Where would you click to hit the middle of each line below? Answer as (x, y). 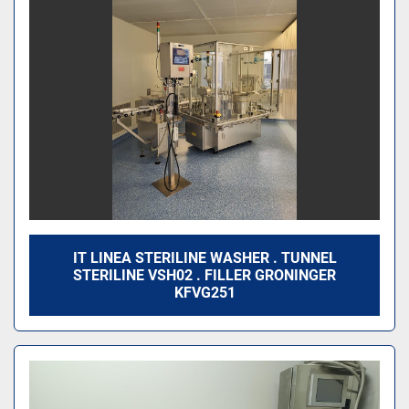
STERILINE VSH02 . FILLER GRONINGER (204, 276)
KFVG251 (204, 293)
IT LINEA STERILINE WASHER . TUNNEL (204, 258)
